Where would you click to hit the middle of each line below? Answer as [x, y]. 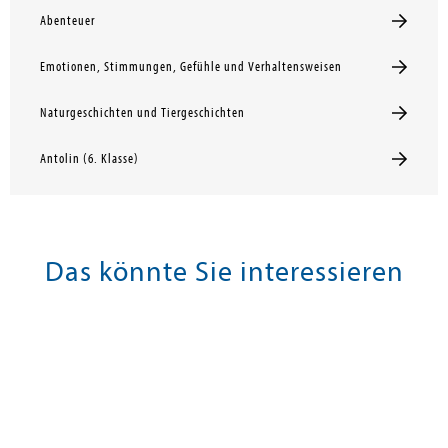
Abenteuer [67, 21]
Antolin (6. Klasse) [89, 159]
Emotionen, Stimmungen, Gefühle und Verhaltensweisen [191, 67]
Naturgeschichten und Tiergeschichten [142, 113]
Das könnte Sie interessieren [224, 272]
